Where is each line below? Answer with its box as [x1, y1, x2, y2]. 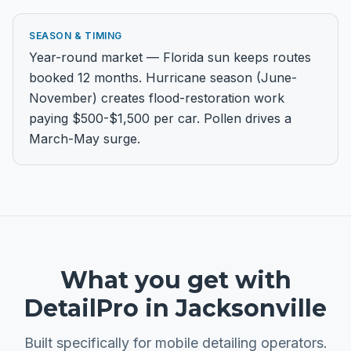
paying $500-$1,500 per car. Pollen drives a [29, 110, 291, 126]
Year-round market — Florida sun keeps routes [29, 49, 311, 65]
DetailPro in [24, 294, 175, 323]
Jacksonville [175, 294, 327, 323]
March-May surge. [29, 131, 140, 147]
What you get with [60, 266, 291, 295]
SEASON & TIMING [29, 30, 122, 42]
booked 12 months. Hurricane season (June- [29, 70, 297, 85]
